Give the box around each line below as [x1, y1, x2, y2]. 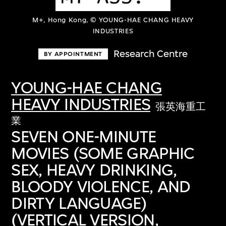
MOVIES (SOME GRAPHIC [11, 143, 195, 163]
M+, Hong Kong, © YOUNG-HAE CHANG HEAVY [32, 16, 194, 25]
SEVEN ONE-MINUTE [11, 126, 156, 146]
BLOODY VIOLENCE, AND [11, 176, 191, 196]
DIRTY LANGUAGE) [11, 193, 147, 213]
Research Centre [114, 48, 188, 60]
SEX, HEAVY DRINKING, [11, 159, 177, 180]
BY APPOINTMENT [43, 49, 102, 58]
